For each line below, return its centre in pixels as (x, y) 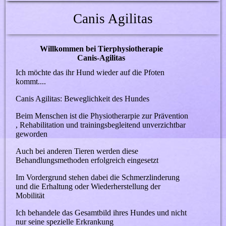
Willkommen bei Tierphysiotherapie (102, 49)
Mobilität (31, 196)
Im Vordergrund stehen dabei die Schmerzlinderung (98, 178)
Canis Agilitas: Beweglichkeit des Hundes (83, 99)
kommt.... (31, 82)
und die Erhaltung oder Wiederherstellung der (88, 187)
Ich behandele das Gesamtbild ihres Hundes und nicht (101, 213)
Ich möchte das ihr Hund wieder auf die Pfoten (90, 73)
